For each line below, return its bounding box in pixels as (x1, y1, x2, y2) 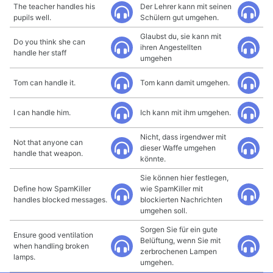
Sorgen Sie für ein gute (140, 225, 218, 234)
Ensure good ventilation (13, 230, 93, 239)
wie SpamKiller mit (140, 184, 203, 193)
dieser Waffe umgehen (140, 143, 216, 152)
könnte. (140, 154, 166, 163)
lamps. (13, 252, 35, 261)
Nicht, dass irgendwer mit (140, 132, 226, 141)
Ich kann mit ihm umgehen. (140, 108, 231, 117)
